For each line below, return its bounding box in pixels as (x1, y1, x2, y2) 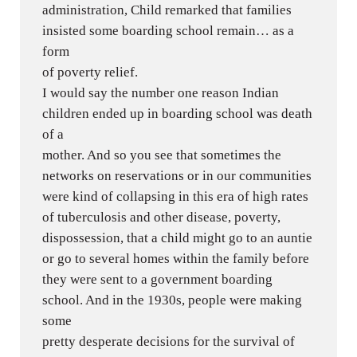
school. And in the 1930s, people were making (42, 292, 303, 308)
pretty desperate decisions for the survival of (42, 333, 296, 349)
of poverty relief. (42, 64, 139, 80)
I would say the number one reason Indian (42, 84, 280, 100)
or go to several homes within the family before (42, 250, 310, 266)
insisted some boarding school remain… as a (42, 22, 295, 38)
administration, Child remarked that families (42, 2, 292, 18)
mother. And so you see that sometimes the (42, 147, 282, 163)
